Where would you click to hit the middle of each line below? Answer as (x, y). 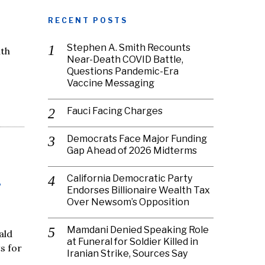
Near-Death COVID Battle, (125, 59)
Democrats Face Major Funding (137, 139)
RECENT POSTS (88, 20)
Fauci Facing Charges (115, 111)
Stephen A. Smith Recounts (129, 48)
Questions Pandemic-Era (123, 71)
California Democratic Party (130, 178)
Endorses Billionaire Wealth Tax (138, 190)
